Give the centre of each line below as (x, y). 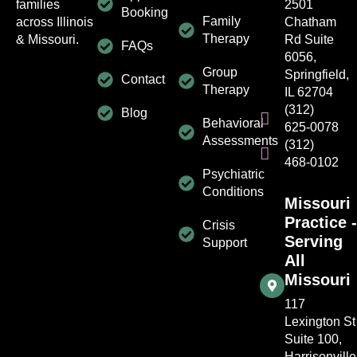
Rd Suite (309, 40)
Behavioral (233, 124)
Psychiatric (233, 175)
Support (225, 243)
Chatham (310, 22)
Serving (314, 242)
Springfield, (317, 75)
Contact (143, 80)
